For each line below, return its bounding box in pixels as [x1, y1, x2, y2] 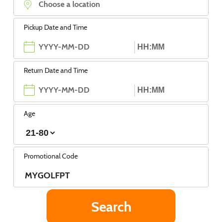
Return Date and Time [24, 65, 88, 75]
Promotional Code [24, 151, 78, 161]
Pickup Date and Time [24, 22, 87, 32]
